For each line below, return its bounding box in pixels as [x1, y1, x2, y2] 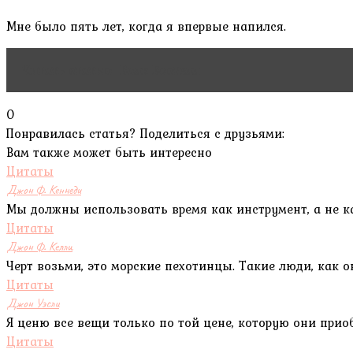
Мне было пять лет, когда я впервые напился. [6, 16, 286, 35]
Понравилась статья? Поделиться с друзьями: [6, 123, 284, 143]
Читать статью [22, 60, 112, 80]
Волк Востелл [120, 60, 199, 80]
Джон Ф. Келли [6, 238, 72, 255]
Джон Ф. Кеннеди [6, 181, 81, 198]
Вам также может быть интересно [6, 142, 212, 162]
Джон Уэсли [6, 295, 59, 311]
